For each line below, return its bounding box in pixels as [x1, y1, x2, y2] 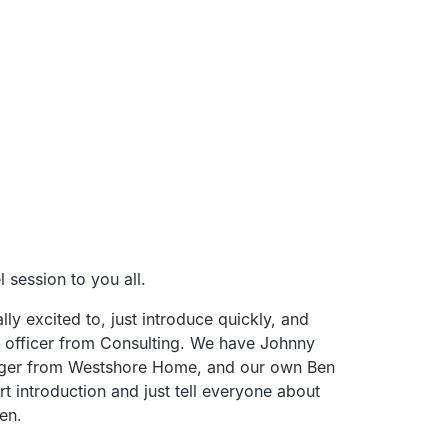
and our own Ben [207, 356, 335, 377]
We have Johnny [190, 332, 315, 353]
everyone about [202, 380, 320, 401]
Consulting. [100, 332, 185, 353]
